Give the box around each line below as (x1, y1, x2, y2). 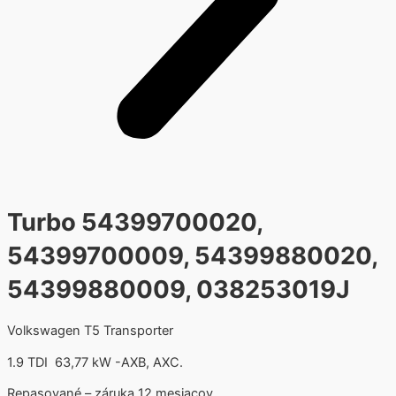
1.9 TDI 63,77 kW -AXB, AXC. (7, 354, 183, 370)
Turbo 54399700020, (7, 208, 263, 238)
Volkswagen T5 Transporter (7, 323, 173, 339)
